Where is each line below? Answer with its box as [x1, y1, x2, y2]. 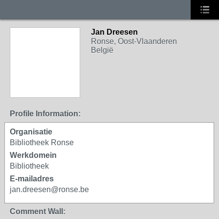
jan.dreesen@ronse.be [10, 185, 89, 194]
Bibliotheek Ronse [10, 138, 74, 147]
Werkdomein [10, 151, 57, 159]
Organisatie [10, 128, 52, 136]
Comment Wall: [10, 207, 66, 216]
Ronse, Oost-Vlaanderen [91, 37, 177, 45]
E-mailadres [10, 175, 54, 183]
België [91, 46, 113, 54]
